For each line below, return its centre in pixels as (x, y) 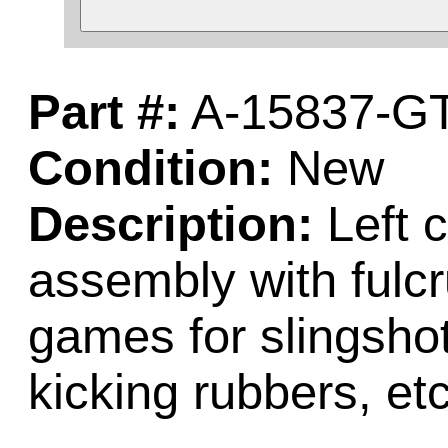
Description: (170, 224)
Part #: (104, 112)
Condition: (150, 168)
